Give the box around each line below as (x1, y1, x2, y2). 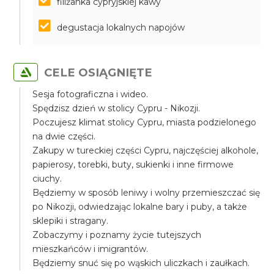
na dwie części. (32, 131, 96, 142)
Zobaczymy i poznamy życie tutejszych (32, 229, 202, 240)
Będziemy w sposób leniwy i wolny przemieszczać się (32, 187, 261, 198)
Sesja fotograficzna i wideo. (32, 89, 149, 100)
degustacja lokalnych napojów (57, 22, 185, 33)
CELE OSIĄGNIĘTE (44, 65, 153, 80)
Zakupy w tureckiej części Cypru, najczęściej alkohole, (32, 145, 259, 156)
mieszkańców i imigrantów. (32, 243, 149, 254)
